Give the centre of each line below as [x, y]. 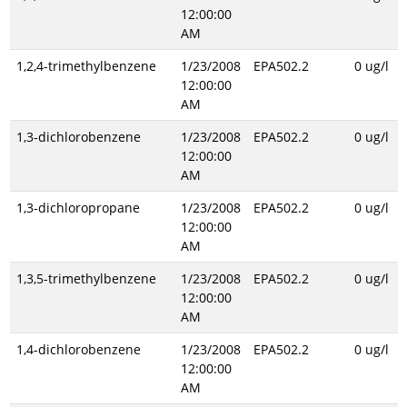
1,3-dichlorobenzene [78, 137]
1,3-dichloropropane [78, 208]
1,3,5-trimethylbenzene [86, 278]
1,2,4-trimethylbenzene [86, 66]
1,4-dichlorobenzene [78, 349]
